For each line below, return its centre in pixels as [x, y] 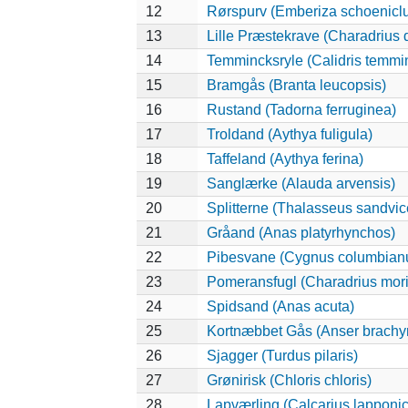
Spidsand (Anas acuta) [280, 306]
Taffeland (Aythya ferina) [285, 158]
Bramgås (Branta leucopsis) [296, 85]
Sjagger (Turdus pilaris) [282, 355]
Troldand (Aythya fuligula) [289, 134]
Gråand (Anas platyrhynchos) [301, 232]
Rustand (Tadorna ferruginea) [301, 109]
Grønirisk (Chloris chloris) [289, 380]
